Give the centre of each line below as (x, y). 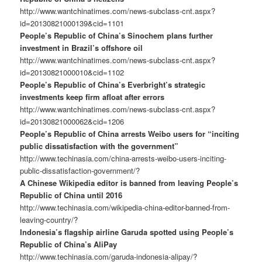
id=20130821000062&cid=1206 (72, 122)
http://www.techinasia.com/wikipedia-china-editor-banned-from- (125, 208)
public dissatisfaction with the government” (99, 146)
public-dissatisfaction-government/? (80, 171)
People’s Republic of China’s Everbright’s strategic (113, 85)
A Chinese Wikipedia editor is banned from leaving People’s (129, 183)
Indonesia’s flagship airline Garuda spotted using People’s (127, 232)
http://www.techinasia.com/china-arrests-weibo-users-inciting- (123, 158)
